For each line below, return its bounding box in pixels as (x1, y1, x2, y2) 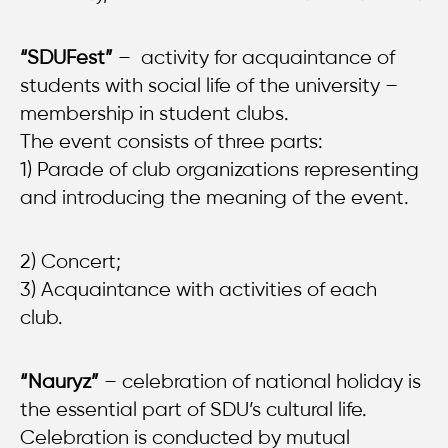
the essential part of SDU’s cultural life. (20, 397, 367, 421)
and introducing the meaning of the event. (20, 185, 414, 209)
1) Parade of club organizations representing (20, 157, 419, 181)
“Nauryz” (20, 369, 104, 393)
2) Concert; (20, 249, 121, 273)
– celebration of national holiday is (104, 369, 421, 393)
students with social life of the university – (20, 73, 398, 97)
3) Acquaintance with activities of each (20, 277, 377, 301)
